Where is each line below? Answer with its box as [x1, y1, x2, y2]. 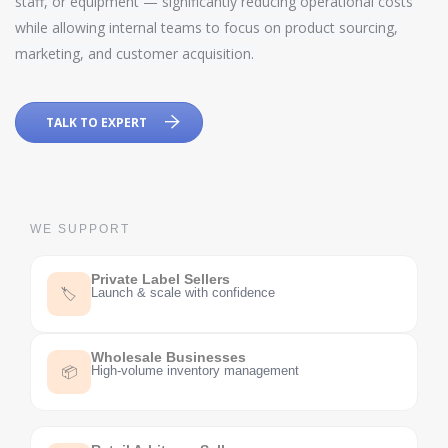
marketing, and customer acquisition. [15, 43, 254, 63]
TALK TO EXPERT [46, 113, 147, 131]
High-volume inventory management [91, 362, 299, 378]
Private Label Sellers [91, 270, 230, 287]
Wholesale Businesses [91, 348, 246, 365]
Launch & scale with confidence [91, 284, 275, 300]
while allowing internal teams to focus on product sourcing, [15, 17, 398, 37]
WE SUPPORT [30, 221, 130, 236]
